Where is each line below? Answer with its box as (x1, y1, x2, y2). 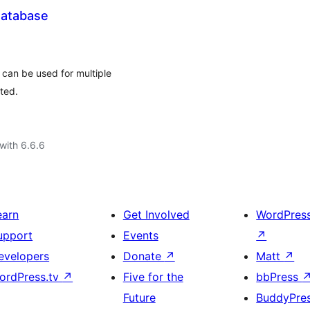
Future (122, 291, 156, 304)
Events (122, 228, 158, 242)
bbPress (256, 270, 302, 284)
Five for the (122, 270, 183, 284)
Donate (122, 249, 165, 263)
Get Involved (122, 208, 190, 221)
